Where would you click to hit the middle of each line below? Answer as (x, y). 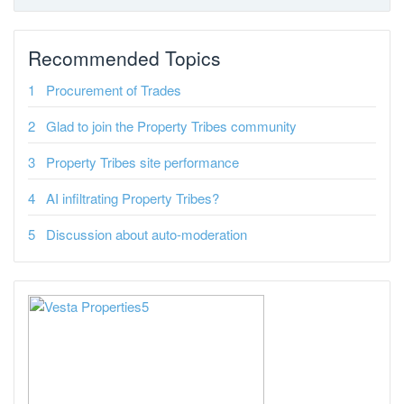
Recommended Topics (124, 58)
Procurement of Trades (114, 90)
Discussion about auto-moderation (147, 234)
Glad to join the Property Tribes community (171, 126)
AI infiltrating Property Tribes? (133, 198)
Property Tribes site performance (142, 162)
